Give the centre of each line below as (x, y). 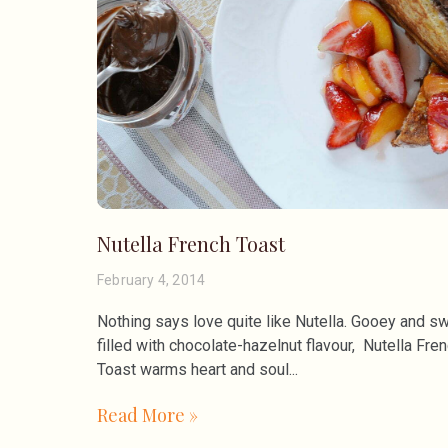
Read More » (147, 415)
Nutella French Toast (191, 244)
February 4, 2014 (151, 280)
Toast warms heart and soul (193, 370)
